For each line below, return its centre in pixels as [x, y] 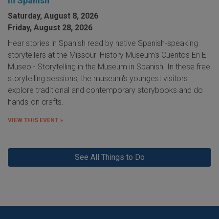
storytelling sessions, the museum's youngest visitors [98, 79]
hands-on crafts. [37, 102]
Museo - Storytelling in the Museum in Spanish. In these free [109, 67]
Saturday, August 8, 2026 [53, 16]
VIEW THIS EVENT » [35, 120]
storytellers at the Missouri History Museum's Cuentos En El [108, 55]
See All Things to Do [109, 157]
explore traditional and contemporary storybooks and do [105, 90]
